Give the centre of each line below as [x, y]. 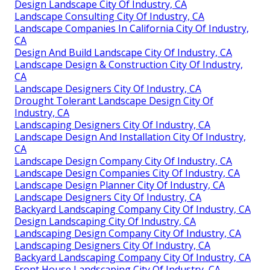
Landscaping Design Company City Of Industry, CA [128, 234]
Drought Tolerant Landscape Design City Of [114, 101]
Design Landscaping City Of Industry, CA [105, 221]
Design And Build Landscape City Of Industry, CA [123, 53]
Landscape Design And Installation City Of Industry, [130, 137]
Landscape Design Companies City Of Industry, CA [127, 173]
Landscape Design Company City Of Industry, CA [123, 161]
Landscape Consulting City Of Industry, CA [109, 17]
